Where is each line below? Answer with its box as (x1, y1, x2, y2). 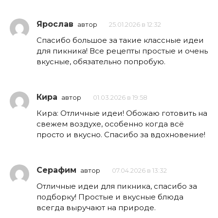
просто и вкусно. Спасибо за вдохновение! (36, 130, 205, 140)
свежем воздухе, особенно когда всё (36, 119, 184, 129)
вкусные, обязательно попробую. (36, 56, 165, 66)
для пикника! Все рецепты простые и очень (36, 46, 208, 55)
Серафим (36, 165, 76, 175)
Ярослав (36, 19, 73, 29)
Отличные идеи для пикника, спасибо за (36, 182, 197, 191)
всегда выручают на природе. (36, 203, 156, 213)
